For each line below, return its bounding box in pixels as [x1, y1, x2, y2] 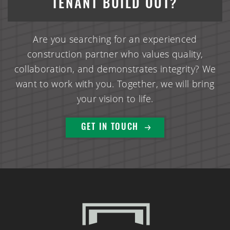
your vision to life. [76, 92, 154, 105]
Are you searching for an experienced [33, 32, 197, 45]
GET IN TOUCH [81, 123, 139, 132]
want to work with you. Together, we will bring [15, 77, 215, 90]
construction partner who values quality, [27, 47, 203, 60]
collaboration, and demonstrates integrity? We [14, 62, 216, 75]
